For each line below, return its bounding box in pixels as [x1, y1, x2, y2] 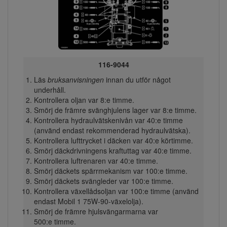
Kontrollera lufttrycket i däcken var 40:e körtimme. [33, 135, 193, 145]
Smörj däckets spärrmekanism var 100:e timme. [33, 165, 187, 176]
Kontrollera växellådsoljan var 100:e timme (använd [33, 185, 199, 196]
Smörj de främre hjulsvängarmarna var [33, 206, 158, 216]
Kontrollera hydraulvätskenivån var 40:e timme [33, 115, 183, 125]
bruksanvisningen [47, 74, 104, 85]
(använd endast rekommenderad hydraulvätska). [33, 125, 191, 135]
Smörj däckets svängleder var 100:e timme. [33, 175, 173, 186]
